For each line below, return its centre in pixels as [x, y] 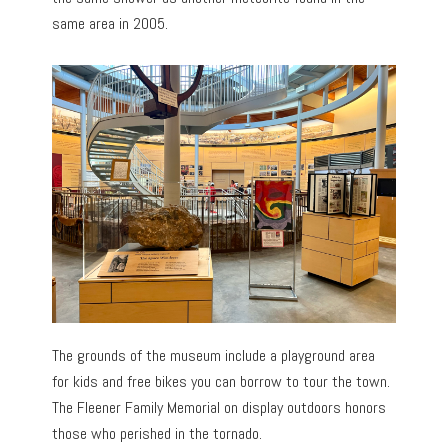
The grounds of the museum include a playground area [214, 355]
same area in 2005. [110, 24]
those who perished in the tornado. [157, 433]
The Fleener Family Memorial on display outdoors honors [219, 407]
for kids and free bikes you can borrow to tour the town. [221, 381]
